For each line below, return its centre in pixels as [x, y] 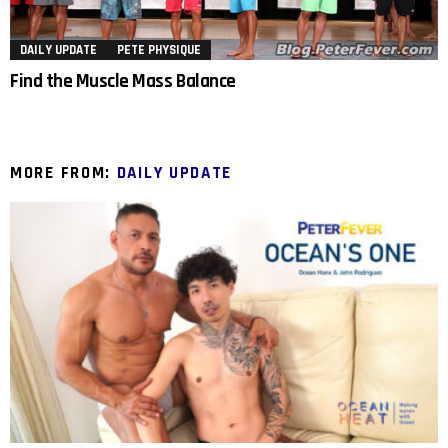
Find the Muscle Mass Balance [123, 81]
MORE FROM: [63, 173]
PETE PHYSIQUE [159, 50]
